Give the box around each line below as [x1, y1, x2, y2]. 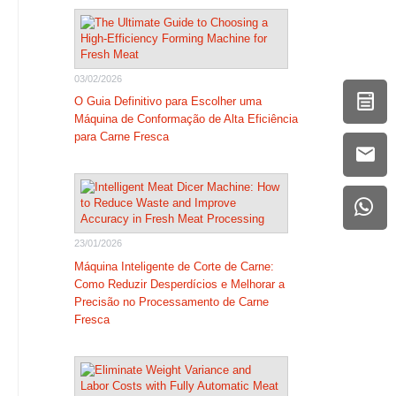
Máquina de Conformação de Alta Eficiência [73, 112, 298, 126]
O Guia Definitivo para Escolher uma [73, 95, 262, 108]
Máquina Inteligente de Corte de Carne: [73, 259, 274, 273]
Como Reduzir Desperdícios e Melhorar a [73, 277, 285, 291]
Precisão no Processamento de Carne [73, 294, 269, 308]
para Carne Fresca [73, 130, 169, 143]
